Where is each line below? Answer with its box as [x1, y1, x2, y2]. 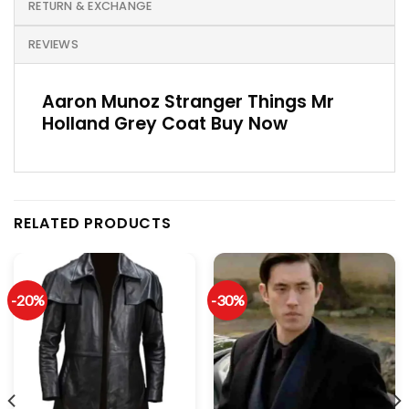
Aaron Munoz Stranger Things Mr [42, 89, 334, 115]
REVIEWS [28, 37, 79, 53]
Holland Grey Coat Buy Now [42, 111, 288, 137]
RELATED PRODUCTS [14, 212, 172, 234]
